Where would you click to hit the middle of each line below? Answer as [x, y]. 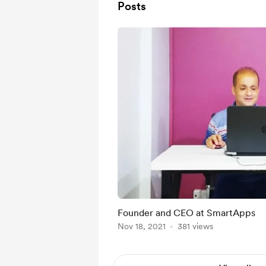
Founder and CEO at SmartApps [186, 213]
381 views [195, 226]
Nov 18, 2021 [142, 226]
